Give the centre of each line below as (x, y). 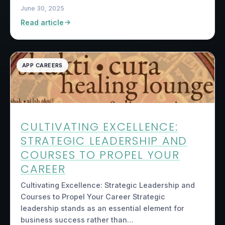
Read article (42, 22)
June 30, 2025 (42, 8)
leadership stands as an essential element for (102, 208)
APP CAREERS (42, 65)
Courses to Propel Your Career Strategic (93, 197)
